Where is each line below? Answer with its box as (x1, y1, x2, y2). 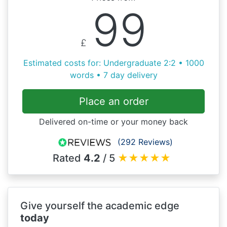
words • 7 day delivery (69, 69, 158, 80)
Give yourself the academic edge (20, 199, 179, 212)
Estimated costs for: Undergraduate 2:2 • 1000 (23, 57, 204, 68)
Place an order (79, 95, 148, 107)
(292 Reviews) (118, 136, 173, 147)
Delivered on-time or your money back (39, 116, 188, 127)
